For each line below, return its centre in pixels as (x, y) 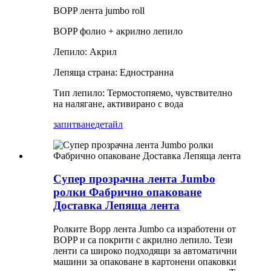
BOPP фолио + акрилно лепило (118, 31)
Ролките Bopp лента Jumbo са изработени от (145, 229)
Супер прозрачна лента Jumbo (134, 179)
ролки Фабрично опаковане (127, 192)
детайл (109, 124)
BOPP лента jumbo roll (99, 10)
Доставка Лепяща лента (116, 206)
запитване (74, 124)
